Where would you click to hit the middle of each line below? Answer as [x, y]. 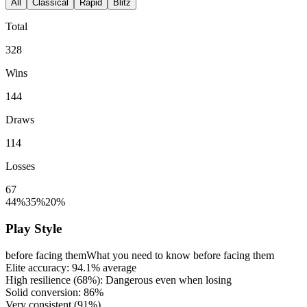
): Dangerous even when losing [164, 280]
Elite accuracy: [39, 267]
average [118, 267]
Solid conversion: [45, 292]
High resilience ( [41, 280]
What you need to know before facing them [180, 255]
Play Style [34, 229]
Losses [20, 167]
